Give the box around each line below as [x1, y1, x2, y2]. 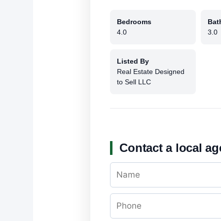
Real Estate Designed [117, 67, 185, 75]
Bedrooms [117, 17, 152, 26]
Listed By [117, 57, 149, 65]
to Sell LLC [117, 77, 151, 86]
